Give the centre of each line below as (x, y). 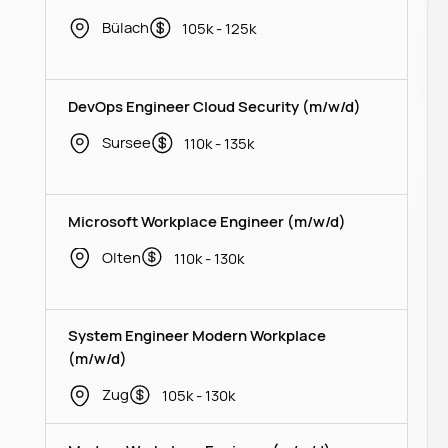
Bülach (125, 26)
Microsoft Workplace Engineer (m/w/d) (207, 220)
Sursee (126, 141)
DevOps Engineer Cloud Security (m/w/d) (215, 105)
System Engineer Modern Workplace (197, 335)
